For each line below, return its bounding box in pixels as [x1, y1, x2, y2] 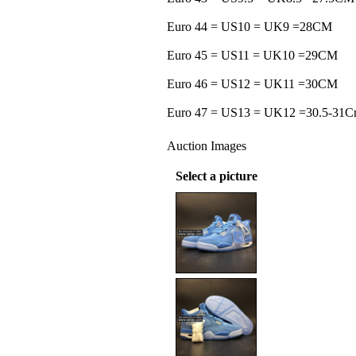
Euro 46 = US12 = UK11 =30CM [167, 77, 338, 91]
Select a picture [175, 169, 257, 183]
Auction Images [167, 139, 246, 153]
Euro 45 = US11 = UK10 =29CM [167, 48, 338, 62]
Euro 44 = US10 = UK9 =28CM [167, 20, 332, 33]
